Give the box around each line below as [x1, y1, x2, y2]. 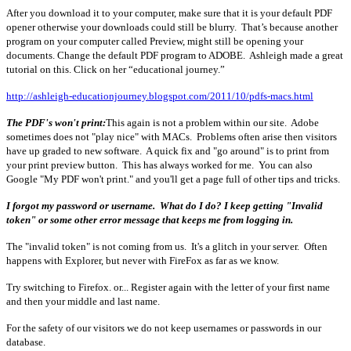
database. [6, 335, 45, 348]
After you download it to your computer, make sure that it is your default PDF [6, 6, 332, 19]
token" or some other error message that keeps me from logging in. [6, 213, 293, 226]
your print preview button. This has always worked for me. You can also [6, 158, 313, 171]
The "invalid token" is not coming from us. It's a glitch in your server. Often [6, 240, 327, 252]
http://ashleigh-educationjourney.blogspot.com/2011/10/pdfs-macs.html [6, 89, 313, 102]
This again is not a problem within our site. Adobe [106, 116, 319, 128]
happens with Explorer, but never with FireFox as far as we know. [6, 254, 281, 266]
